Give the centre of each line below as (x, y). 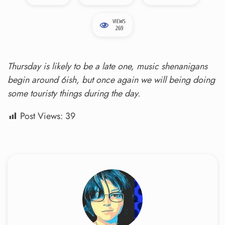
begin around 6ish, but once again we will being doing (111, 80)
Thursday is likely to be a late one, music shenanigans (107, 67)
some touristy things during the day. (74, 94)
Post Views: (41, 116)
